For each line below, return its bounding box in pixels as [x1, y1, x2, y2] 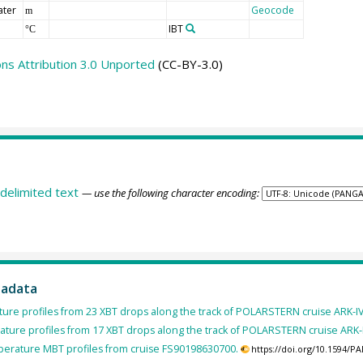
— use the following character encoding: [81, 186, 259, 200]
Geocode [250, 2, 294, 17]
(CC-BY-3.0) [154, 55, 223, 72]
